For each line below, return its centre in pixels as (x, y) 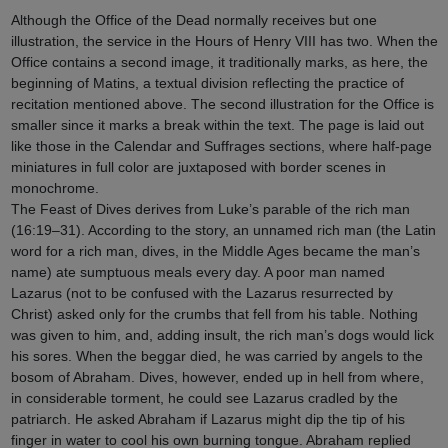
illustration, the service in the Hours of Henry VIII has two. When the (224, 40)
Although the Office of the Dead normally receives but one (193, 19)
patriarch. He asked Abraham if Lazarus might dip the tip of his (207, 418)
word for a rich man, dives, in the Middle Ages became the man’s (215, 250)
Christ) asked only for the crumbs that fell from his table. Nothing (214, 313)
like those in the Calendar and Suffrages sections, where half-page (221, 145)
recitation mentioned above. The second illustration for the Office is (222, 103)
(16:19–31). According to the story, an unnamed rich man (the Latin (223, 229)
